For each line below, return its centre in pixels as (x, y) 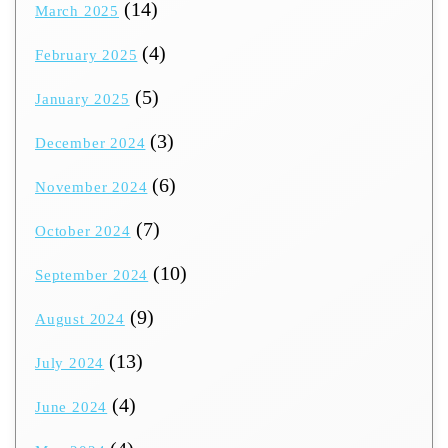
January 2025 (82, 99)
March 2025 (77, 11)
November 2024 (91, 187)
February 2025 (86, 55)
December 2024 (90, 143)
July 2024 (70, 363)
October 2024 (83, 231)
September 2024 (92, 275)
